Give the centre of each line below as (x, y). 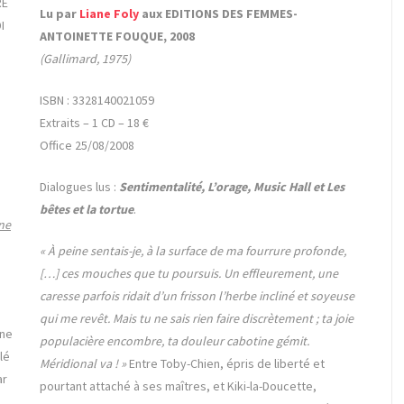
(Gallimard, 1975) (85, 59)
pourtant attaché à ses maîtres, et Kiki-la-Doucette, (178, 386)
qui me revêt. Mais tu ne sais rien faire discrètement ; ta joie (197, 319)
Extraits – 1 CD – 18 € (94, 123)
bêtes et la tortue (87, 210)
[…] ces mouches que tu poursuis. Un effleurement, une (189, 274)
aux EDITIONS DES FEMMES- (218, 14)
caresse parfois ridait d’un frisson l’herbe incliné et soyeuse (197, 296)
